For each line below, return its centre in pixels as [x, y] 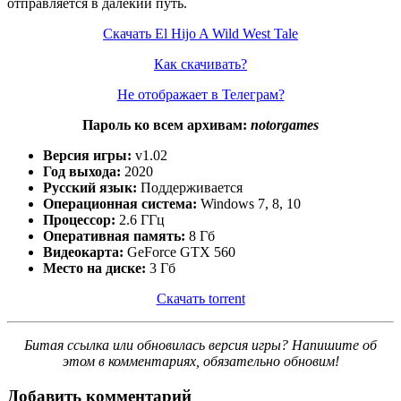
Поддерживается [190, 187]
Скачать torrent [200, 298]
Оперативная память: [114, 235]
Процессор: [79, 219]
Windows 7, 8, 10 [249, 203]
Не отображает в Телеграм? [200, 94]
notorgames [285, 124]
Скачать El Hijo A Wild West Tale [200, 33]
